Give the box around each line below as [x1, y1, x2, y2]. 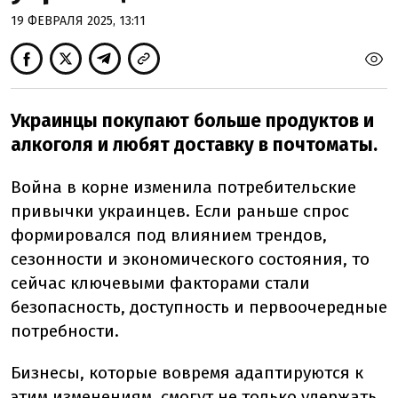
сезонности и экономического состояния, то [11, 249, 370, 269]
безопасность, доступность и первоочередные [11, 297, 387, 317]
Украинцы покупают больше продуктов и [11, 110, 374, 132]
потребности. [11, 321, 119, 341]
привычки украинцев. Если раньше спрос [11, 201, 349, 221]
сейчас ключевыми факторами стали [11, 273, 310, 293]
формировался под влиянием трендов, [11, 225, 327, 245]
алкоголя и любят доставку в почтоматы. [11, 134, 378, 156]
